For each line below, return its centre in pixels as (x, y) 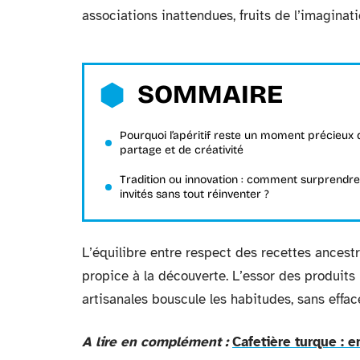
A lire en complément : (155, 342)
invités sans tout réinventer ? (194, 194)
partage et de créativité (182, 150)
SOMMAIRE (210, 94)
